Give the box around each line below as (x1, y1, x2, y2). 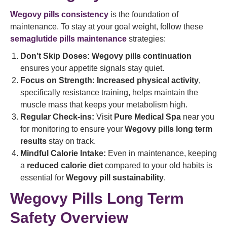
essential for (20, 173, 66, 182)
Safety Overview (10, 209, 128, 226)
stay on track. (47, 137, 96, 145)
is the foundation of (108, 10, 178, 19)
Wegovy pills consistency (10, 10, 108, 19)
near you (181, 112, 214, 121)
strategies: (127, 34, 166, 43)
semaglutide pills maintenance (10, 34, 127, 43)
